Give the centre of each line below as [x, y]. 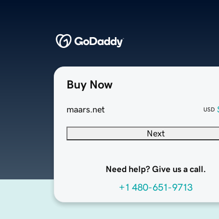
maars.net [86, 110]
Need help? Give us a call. [155, 169]
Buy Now [89, 85]
